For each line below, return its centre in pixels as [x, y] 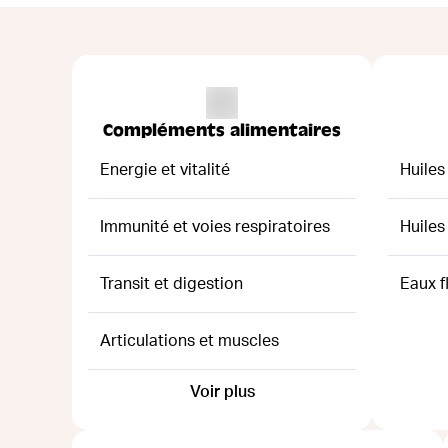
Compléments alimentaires [222, 130]
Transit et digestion [171, 283]
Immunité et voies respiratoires [215, 226]
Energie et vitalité [165, 169]
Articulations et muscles [189, 340]
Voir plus [222, 391]
